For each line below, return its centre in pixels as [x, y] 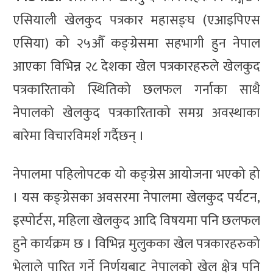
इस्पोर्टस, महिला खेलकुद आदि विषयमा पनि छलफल [136, 221]
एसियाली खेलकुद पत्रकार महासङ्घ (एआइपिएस [136, 21]
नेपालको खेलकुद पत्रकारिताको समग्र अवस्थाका [136, 113]
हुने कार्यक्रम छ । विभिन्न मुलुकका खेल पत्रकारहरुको [136, 244]
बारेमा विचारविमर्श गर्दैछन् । [79, 136]
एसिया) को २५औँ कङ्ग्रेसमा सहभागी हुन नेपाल [136, 44]
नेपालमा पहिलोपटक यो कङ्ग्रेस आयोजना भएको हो [136, 175]
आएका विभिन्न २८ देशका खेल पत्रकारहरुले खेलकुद [136, 67]
